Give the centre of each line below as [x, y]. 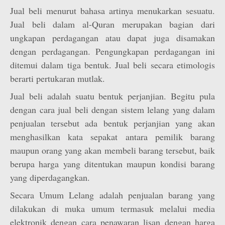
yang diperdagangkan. [50, 177]
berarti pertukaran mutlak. [58, 78]
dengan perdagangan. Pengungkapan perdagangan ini [113, 51]
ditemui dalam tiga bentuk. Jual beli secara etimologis [113, 65]
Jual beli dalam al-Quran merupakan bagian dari [113, 24]
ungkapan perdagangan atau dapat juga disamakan [113, 38]
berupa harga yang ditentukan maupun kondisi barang [113, 164]
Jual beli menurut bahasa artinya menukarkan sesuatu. [113, 11]
